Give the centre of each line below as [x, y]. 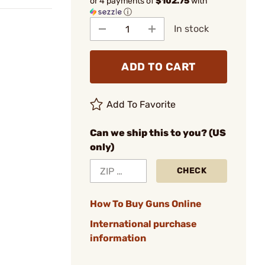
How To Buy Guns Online [146, 204]
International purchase [143, 224]
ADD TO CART [159, 67]
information [118, 238]
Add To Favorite [141, 104]
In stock [191, 29]
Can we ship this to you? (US [158, 133]
